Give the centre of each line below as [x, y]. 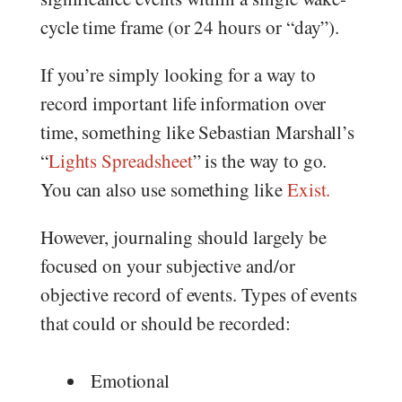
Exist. [309, 189]
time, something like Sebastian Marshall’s [197, 132]
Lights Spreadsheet [120, 161]
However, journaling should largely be [183, 237]
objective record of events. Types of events [199, 294]
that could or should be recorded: [165, 323]
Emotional [133, 380]
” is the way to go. [260, 161]
